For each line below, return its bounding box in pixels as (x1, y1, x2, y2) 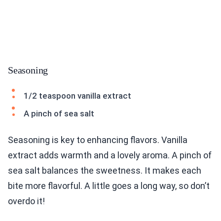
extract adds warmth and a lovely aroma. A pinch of (8, 150, 212, 161)
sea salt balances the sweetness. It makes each (8, 165, 201, 176)
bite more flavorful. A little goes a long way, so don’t (8, 181, 210, 191)
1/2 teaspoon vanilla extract (24, 91, 131, 101)
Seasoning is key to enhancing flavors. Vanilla (8, 135, 187, 146)
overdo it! (8, 196, 45, 207)
